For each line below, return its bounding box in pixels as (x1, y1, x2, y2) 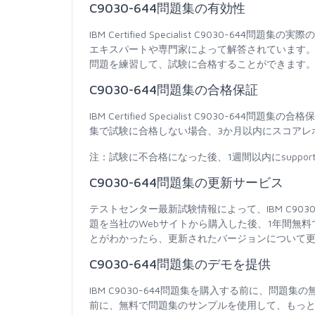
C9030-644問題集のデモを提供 (89, 257, 271, 272)
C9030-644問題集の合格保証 (89, 82, 258, 98)
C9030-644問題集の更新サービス (89, 175, 283, 191)
